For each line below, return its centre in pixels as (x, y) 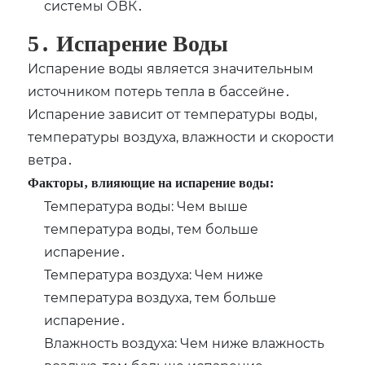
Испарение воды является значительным (171, 68)
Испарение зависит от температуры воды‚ (173, 114)
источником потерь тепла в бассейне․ (160, 91)
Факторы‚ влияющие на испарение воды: (151, 183)
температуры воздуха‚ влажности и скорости (181, 137)
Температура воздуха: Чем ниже (154, 275)
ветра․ (51, 160)
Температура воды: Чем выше (146, 206)
